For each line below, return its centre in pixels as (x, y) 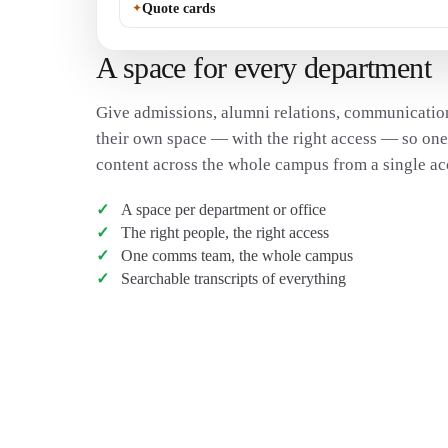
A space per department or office (223, 209)
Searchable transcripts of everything (233, 278)
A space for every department (263, 68)
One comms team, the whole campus (236, 255)
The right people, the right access (224, 232)
